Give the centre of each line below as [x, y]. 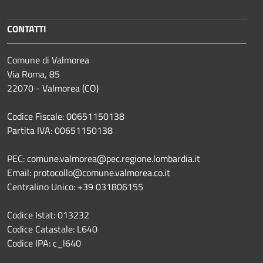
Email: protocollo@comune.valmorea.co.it [89, 172]
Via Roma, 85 [33, 74]
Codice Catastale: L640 [52, 229]
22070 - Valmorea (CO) [53, 88]
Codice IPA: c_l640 [44, 243]
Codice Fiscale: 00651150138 [66, 116]
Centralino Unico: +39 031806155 [75, 186]
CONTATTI [27, 28]
